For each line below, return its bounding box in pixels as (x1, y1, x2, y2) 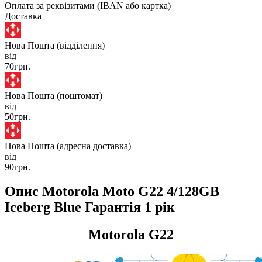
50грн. (5, 111, 30, 122)
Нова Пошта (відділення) (5, 40, 105, 50)
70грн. (5, 61, 30, 71)
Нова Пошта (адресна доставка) (5, 140, 131, 151)
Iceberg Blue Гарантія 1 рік (5, 199, 175, 215)
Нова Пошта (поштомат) (5, 90, 102, 101)
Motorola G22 (88, 227, 174, 243)
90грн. (5, 161, 30, 172)
